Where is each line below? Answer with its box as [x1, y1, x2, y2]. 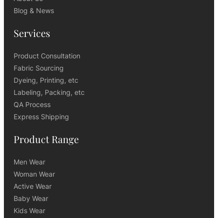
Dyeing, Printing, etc [14, 76, 78, 85]
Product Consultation [14, 52, 80, 60]
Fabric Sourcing [14, 64, 64, 73]
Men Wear [14, 158, 45, 166]
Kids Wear [14, 206, 45, 215]
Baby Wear [14, 194, 48, 203]
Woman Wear [14, 170, 55, 179]
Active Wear [14, 182, 52, 191]
